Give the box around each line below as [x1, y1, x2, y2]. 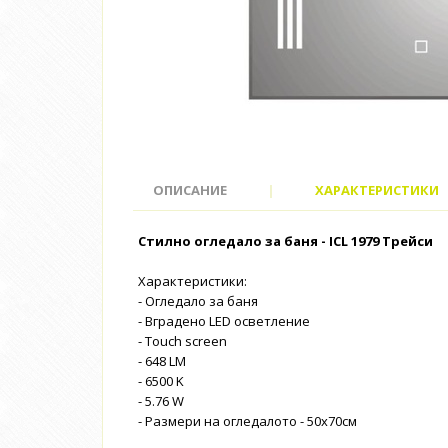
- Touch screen [138, 332, 227, 350]
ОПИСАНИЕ [153, 181, 227, 199]
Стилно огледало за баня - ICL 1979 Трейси [138, 232, 433, 250]
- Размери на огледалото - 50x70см [138, 412, 357, 430]
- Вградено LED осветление [138, 312, 310, 330]
